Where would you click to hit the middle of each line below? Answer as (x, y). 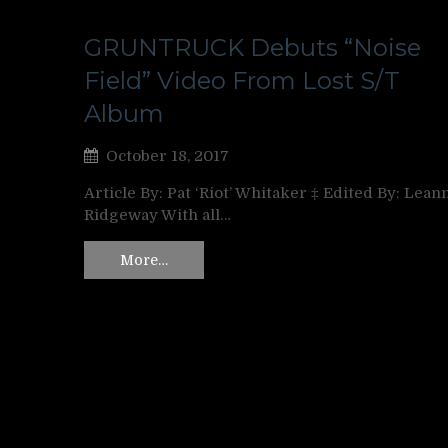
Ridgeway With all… (157, 215)
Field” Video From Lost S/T (242, 81)
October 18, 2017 (167, 156)
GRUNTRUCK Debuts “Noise (252, 48)
